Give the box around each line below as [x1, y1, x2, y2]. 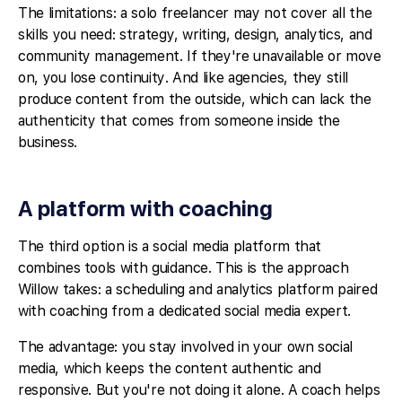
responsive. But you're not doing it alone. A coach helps [18, 381, 380, 398]
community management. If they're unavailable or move [18, 48, 381, 65]
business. [18, 134, 77, 151]
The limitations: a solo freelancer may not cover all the [18, 4, 372, 22]
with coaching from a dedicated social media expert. [18, 302, 352, 319]
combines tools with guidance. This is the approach [18, 259, 349, 276]
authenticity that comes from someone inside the [18, 112, 340, 129]
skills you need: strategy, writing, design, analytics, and [18, 26, 372, 43]
